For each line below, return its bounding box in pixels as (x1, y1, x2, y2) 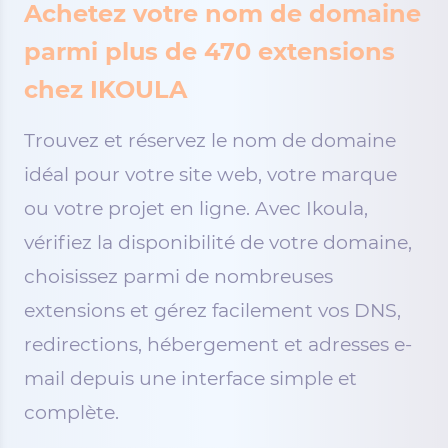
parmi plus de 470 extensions (24, 37, 395, 66)
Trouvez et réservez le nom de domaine (24, 129, 396, 152)
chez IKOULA (24, 75, 187, 104)
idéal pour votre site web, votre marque (24, 163, 397, 186)
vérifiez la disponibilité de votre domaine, (24, 231, 412, 254)
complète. (24, 401, 119, 424)
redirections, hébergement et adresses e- (24, 333, 412, 356)
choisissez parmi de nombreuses (24, 265, 333, 288)
